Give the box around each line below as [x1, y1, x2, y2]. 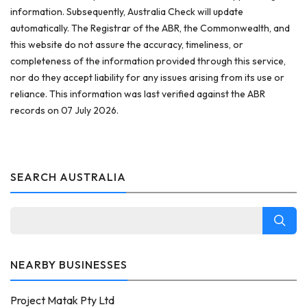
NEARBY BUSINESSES [10, 258, 127, 271]
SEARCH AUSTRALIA [10, 170, 126, 184]
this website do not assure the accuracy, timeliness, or [10, 38, 243, 51]
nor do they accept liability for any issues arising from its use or [10, 71, 284, 84]
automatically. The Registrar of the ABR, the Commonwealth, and [10, 22, 290, 34]
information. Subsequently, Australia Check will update [10, 5, 243, 18]
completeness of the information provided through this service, [10, 55, 286, 67]
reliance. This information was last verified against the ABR [10, 88, 265, 100]
